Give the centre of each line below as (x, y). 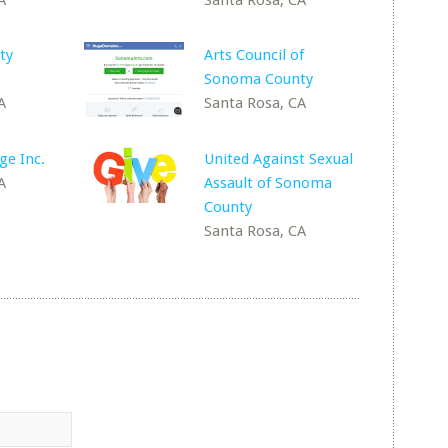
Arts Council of (254, 54)
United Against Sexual (279, 158)
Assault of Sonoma (268, 182)
